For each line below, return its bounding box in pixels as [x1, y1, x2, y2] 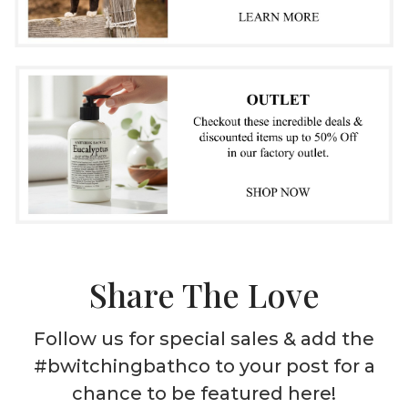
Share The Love [88, 272, 320, 317]
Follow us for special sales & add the [34, 328, 374, 351]
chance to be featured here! [72, 382, 336, 405]
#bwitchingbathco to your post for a [33, 355, 375, 378]
